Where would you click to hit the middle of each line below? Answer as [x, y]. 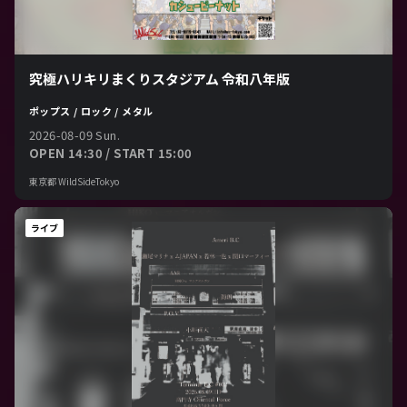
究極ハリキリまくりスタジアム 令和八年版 [159, 79]
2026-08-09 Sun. [74, 135]
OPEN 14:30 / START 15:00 [111, 153]
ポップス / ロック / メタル [91, 111]
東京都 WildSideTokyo [74, 181]
